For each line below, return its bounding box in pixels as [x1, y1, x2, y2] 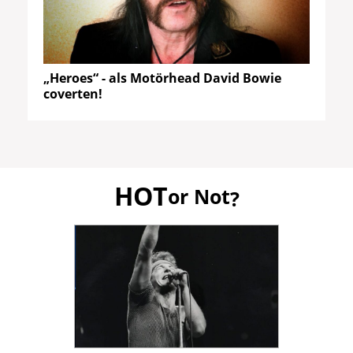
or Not [167, 183, 230, 210]
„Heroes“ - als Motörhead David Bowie [43, 69, 281, 87]
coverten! [43, 84, 102, 102]
